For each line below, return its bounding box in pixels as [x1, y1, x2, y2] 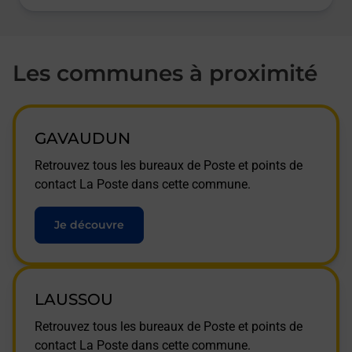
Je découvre [54, 218, 124, 232]
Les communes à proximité [13, 60, 317, 86]
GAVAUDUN [35, 129, 130, 148]
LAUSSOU [35, 290, 113, 309]
